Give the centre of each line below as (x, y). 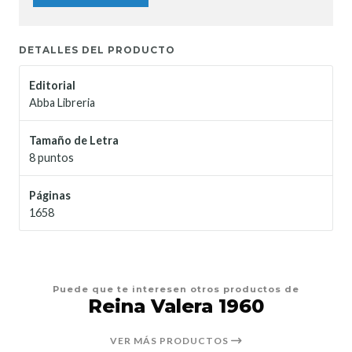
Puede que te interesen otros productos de (176, 290)
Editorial (52, 86)
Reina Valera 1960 (176, 306)
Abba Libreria (62, 103)
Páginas (50, 196)
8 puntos (51, 158)
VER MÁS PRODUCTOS (170, 340)
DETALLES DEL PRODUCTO (97, 50)
